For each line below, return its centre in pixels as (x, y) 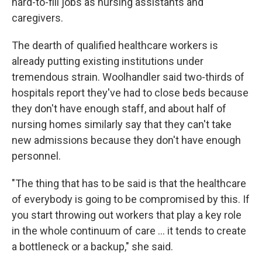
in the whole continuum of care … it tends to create (129, 231)
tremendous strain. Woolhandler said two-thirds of (128, 77)
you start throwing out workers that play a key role (127, 215)
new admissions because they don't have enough (126, 140)
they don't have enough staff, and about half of (119, 108)
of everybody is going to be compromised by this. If (131, 199)
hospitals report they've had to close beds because (130, 93)
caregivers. (37, 18)
